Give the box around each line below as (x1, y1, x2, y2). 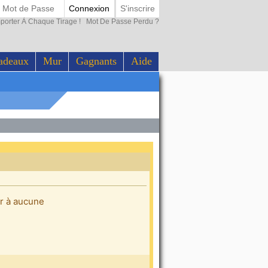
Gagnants (75, 55, 117, 68)
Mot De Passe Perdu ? (83, 17, 159, 26)
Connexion (69, 4, 110, 14)
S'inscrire (120, 4, 155, 14)
